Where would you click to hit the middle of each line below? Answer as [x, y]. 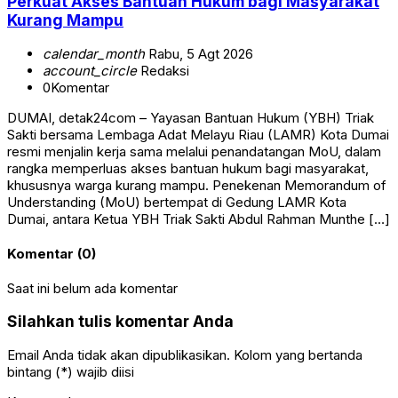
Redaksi [163, 70]
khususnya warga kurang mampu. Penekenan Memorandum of [197, 185]
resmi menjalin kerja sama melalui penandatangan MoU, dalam [194, 151]
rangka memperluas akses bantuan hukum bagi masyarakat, [188, 168]
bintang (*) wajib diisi [71, 371]
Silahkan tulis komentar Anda [120, 322]
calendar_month [94, 53]
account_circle [90, 70]
